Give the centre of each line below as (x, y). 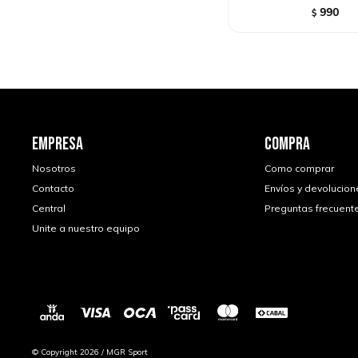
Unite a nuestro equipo (86, 229)
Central (49, 209)
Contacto (53, 189)
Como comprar (299, 169)
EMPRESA (58, 145)
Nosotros (54, 169)
